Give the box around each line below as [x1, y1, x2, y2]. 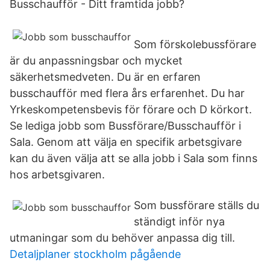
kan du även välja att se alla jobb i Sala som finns [10, 152, 257, 165]
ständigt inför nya [134, 215, 225, 228]
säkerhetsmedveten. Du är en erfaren [10, 71, 201, 83]
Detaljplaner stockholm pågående [10, 248, 181, 260]
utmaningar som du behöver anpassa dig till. [10, 231, 235, 244]
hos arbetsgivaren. [10, 168, 105, 181]
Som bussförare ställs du [134, 199, 259, 212]
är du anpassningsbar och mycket [10, 54, 183, 67]
